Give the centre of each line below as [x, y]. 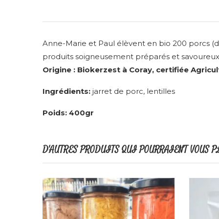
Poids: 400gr [68, 112]
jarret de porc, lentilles [133, 91]
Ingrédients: [66, 91]
